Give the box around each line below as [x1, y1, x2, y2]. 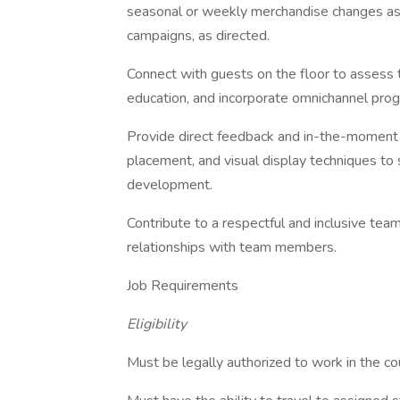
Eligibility [127, 314, 187, 334]
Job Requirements [127, 276, 238, 296]
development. [127, 175, 212, 195]
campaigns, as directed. [127, 26, 270, 46]
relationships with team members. [127, 237, 337, 257]
